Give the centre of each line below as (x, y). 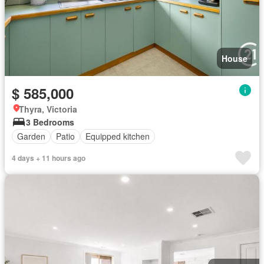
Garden (31, 136)
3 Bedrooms (50, 122)
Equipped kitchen (118, 136)
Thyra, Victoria (48, 109)
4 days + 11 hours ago (49, 158)
